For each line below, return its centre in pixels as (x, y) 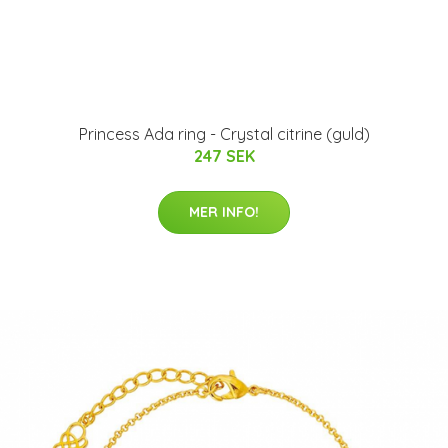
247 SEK (224, 156)
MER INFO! (224, 212)
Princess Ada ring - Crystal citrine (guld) (224, 134)
